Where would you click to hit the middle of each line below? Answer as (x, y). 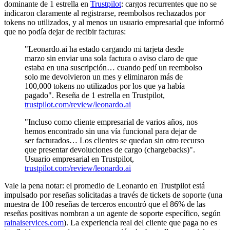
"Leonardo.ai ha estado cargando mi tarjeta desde (104, 49)
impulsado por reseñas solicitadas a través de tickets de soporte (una (113, 195)
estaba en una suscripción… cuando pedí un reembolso (113, 67)
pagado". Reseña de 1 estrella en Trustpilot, (95, 95)
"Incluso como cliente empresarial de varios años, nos (111, 122)
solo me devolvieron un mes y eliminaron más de (104, 76)
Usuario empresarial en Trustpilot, (79, 159)
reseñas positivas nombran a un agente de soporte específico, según (112, 213)
